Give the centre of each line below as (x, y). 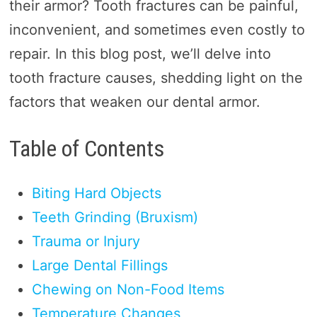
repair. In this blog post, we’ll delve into (140, 54)
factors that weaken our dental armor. (134, 102)
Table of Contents (87, 149)
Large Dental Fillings (99, 265)
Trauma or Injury (86, 241)
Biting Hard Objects (96, 193)
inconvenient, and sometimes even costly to (157, 30)
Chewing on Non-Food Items (128, 289)
